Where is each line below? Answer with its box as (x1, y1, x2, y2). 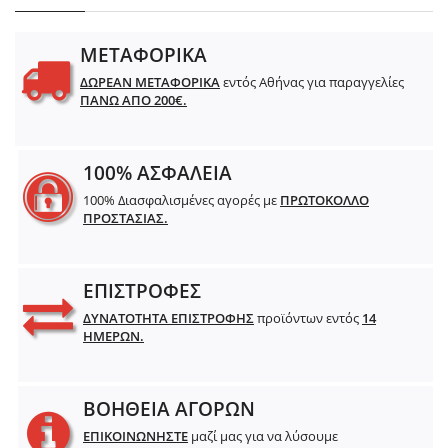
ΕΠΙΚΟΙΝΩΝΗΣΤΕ (83, 426, 188, 445)
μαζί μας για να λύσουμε (188, 426, 338, 445)
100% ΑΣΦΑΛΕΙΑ (83, 159, 232, 186)
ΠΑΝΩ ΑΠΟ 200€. (80, 90, 187, 109)
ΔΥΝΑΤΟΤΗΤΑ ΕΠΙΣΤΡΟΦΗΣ (83, 308, 254, 327)
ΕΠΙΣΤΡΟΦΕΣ (83, 277, 201, 304)
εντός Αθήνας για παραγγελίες (220, 72, 404, 91)
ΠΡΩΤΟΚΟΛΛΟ (280, 190, 369, 209)
